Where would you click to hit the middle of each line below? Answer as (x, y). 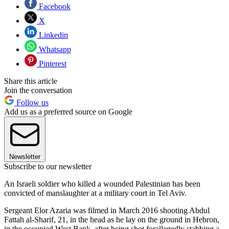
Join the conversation (38, 90)
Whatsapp (54, 50)
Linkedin (52, 35)
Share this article (31, 81)
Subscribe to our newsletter (48, 167)
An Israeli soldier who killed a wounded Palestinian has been (102, 184)
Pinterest (52, 64)
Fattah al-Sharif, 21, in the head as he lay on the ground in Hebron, (112, 220)
